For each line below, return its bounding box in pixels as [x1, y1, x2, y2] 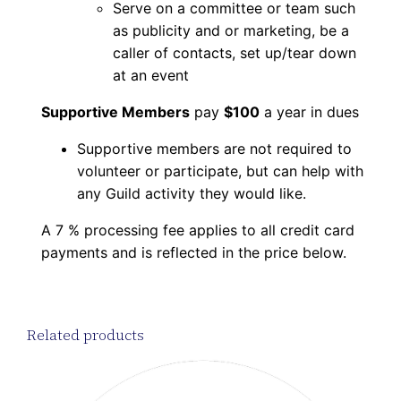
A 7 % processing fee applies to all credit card [41, 220, 355, 239]
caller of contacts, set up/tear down [113, 43, 357, 62]
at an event [113, 65, 190, 84]
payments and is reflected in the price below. [41, 243, 347, 261]
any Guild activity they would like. [77, 183, 307, 202]
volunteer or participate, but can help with [77, 161, 364, 180]
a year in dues [260, 102, 360, 121]
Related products [27, 324, 145, 345]
